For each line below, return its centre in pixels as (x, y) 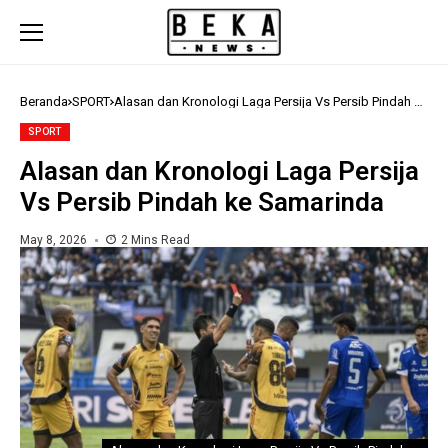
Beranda (44, 102)
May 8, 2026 (53, 240)
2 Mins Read (155, 240)
